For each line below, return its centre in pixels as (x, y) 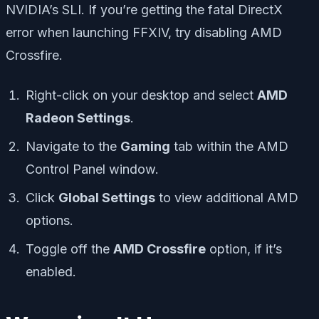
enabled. (51, 272)
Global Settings (107, 198)
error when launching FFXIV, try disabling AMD (144, 33)
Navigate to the (73, 147)
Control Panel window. (92, 169)
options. (49, 221)
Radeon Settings (78, 118)
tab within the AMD (229, 147)
